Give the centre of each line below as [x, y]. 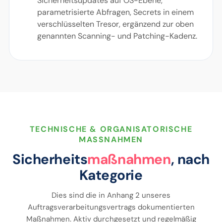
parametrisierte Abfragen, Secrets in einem [115, 12]
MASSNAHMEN [108, 139]
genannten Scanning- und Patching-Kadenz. [117, 36]
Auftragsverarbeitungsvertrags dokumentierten [111, 207]
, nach [190, 159]
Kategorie [111, 175]
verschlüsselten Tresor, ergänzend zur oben [115, 24]
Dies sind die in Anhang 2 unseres [111, 195]
